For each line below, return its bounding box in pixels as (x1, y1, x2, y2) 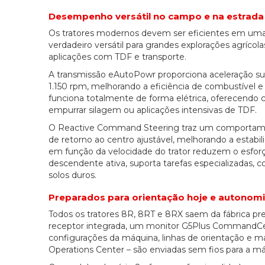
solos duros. (49, 170, 96, 181)
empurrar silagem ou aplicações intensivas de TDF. (49, 105, 257, 116)
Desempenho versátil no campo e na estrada (49, 11, 264, 22)
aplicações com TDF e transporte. (49, 51, 186, 63)
